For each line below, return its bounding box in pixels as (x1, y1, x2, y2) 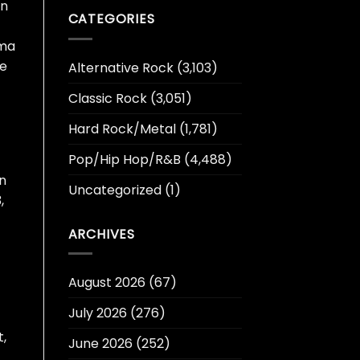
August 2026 (67, 273, 145, 292)
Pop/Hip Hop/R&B (67, 149, 181, 169)
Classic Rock (67, 88, 147, 108)
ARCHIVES (67, 224, 135, 243)
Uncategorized (67, 180, 162, 199)
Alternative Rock (67, 58, 174, 77)
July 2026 (67, 304, 127, 323)
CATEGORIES (67, 10, 155, 29)
